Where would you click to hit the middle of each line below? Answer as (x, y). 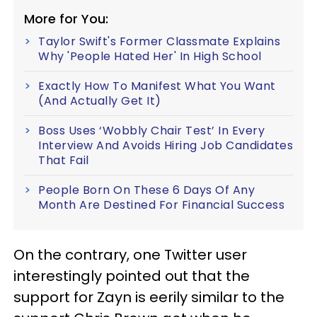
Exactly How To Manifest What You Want (157, 86)
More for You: (66, 18)
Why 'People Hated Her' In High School (150, 56)
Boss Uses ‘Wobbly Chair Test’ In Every (151, 130)
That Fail (64, 160)
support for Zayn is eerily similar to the (149, 297)
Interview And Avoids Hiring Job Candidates (166, 145)
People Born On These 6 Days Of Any (146, 190)
